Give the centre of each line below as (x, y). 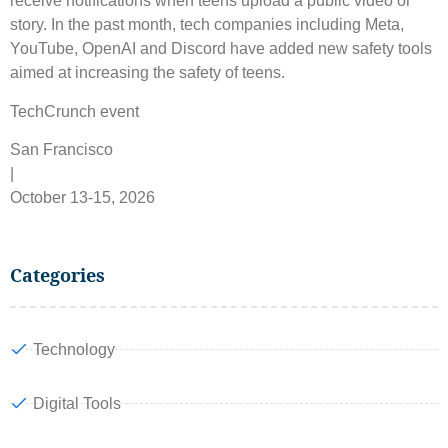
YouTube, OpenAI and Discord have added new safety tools (221, 49)
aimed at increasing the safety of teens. (147, 73)
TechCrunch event (74, 111)
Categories (57, 274)
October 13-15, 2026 (82, 198)
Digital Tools (76, 403)
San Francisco (61, 150)
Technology (73, 349)
